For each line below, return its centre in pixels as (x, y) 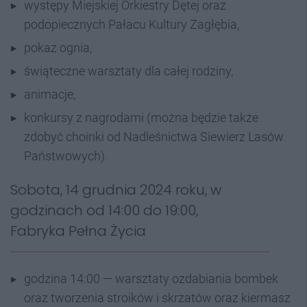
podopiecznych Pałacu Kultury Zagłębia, (132, 24)
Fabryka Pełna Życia (78, 231)
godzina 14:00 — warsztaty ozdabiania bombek (151, 278)
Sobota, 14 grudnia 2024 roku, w (116, 189)
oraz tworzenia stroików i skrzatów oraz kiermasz (157, 297)
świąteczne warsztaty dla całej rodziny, (128, 71)
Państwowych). (66, 156)
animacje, (50, 94)
